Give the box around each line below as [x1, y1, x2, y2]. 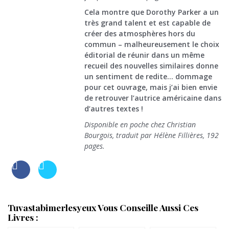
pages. [84, 141, 105, 151]
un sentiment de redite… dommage [84, 72, 212, 82]
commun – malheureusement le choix [84, 39, 219, 50]
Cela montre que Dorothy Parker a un [84, 7, 219, 17]
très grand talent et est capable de [84, 18, 211, 28]
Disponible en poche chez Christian [84, 120, 196, 130]
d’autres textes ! [84, 104, 143, 114]
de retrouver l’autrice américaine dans [84, 93, 221, 103]
